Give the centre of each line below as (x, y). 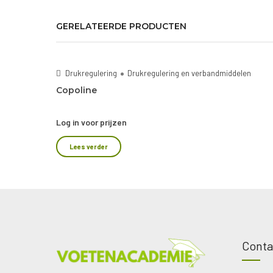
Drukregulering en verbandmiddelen (189, 73)
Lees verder (89, 147)
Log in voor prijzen (91, 122)
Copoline (76, 90)
